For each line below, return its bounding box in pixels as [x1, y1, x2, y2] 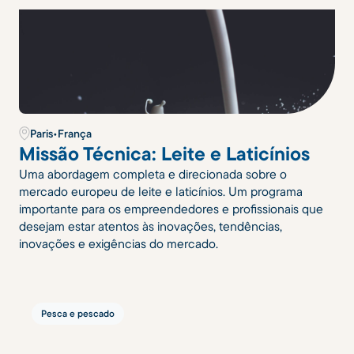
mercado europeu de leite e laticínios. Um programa [19, 183, 303, 199]
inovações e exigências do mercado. [19, 235, 218, 251]
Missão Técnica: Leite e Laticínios [19, 141, 310, 165]
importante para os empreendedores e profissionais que [19, 200, 323, 217]
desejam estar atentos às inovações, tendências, [19, 217, 282, 234]
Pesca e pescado [41, 307, 115, 319]
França [58, 126, 92, 141]
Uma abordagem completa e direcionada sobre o [19, 165, 287, 182]
